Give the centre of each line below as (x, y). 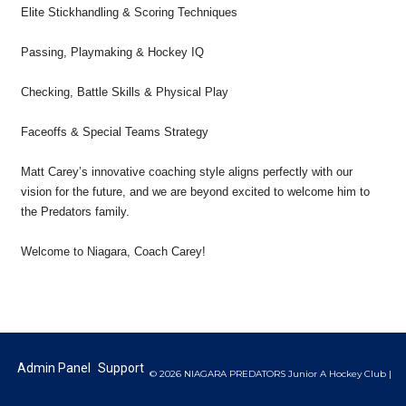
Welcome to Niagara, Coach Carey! (115, 252)
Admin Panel (54, 367)
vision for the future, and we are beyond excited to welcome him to (195, 192)
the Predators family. (75, 212)
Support (121, 367)
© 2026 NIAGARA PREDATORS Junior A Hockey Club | (270, 373)
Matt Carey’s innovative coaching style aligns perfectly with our (187, 172)
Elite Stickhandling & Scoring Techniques (129, 13)
